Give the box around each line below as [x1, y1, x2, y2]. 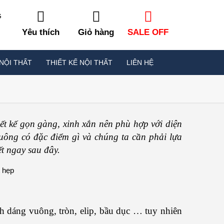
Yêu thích [22, 27, 60, 37]
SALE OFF [127, 27, 169, 37]
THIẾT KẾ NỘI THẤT [46, 58, 112, 66]
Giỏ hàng [78, 27, 114, 37]
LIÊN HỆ [126, 58, 153, 66]
